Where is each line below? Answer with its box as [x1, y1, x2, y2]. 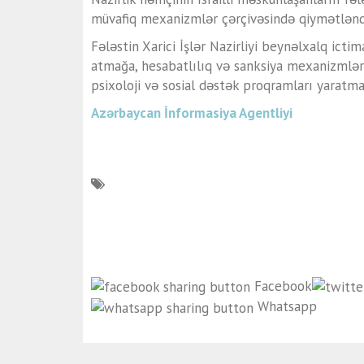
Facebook [254, 276, 312, 295]
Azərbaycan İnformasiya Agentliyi [91, 103, 292, 122]
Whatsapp [258, 297, 317, 316]
